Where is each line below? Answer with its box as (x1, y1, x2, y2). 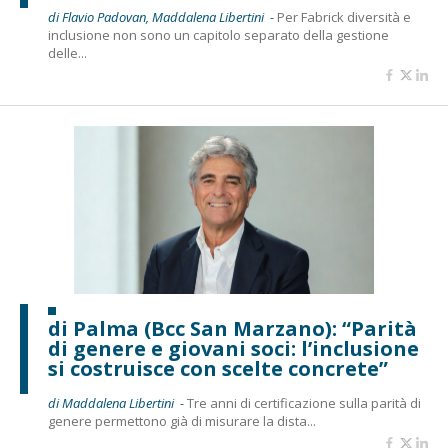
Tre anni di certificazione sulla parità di (187, 394, 421, 412)
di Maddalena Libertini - (48, 394, 187, 412)
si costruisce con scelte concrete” (48, 355, 388, 382)
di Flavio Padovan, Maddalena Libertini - (48, 8, 277, 26)
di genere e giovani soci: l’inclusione (48, 335, 419, 362)
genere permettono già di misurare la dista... (48, 412, 316, 430)
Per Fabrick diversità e (277, 8, 411, 26)
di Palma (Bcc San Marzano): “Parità (48, 315, 417, 342)
